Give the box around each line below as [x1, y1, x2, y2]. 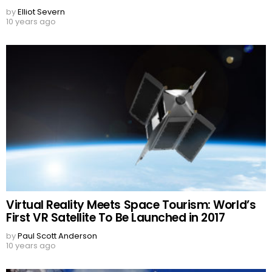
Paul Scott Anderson [18, 230, 97, 242]
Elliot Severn [18, 6, 65, 18]
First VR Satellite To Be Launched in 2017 [6, 209, 225, 226]
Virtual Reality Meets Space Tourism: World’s [6, 197, 256, 214]
